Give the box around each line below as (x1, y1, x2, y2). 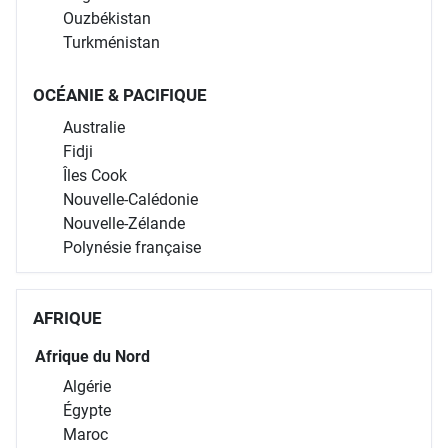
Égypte (63, 400, 111, 420)
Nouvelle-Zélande (63, 213, 185, 233)
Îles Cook (63, 165, 127, 185)
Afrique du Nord (35, 346, 150, 366)
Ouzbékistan (63, 8, 151, 28)
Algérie (63, 376, 111, 396)
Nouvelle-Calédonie (63, 189, 198, 209)
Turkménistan (63, 32, 160, 52)
